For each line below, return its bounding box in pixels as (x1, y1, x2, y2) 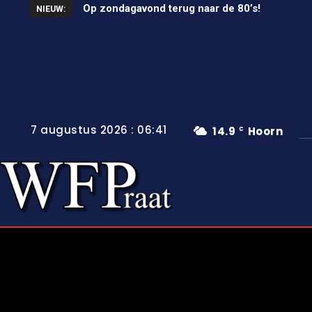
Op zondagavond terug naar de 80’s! (69, 2, 247, 15)
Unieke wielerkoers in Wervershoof (83, 2, 257, 15)
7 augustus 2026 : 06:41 (31, 123, 167, 138)
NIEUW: (36, 4, 65, 14)
